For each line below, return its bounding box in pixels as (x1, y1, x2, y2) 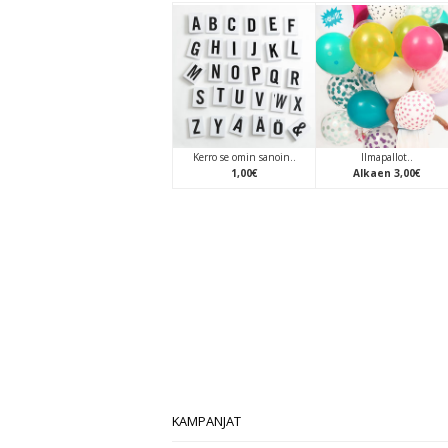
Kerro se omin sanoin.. (192, 149, 296, 164)
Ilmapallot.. (361, 149, 414, 164)
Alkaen (353, 165, 392, 180)
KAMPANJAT (172, 411, 241, 430)
